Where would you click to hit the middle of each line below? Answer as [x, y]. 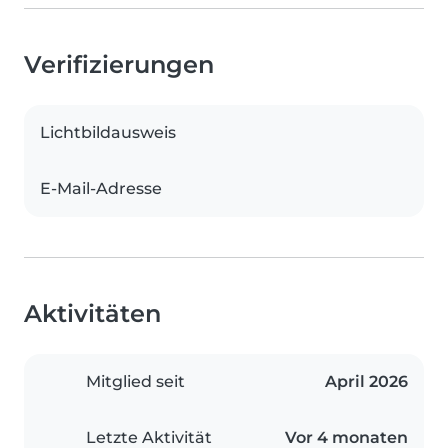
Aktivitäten [92, 313]
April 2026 [366, 381]
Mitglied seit [135, 381]
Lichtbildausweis [108, 132]
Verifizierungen [119, 64]
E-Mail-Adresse [101, 188]
